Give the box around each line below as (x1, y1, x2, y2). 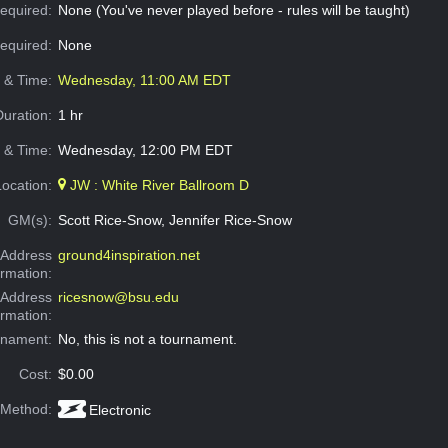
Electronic (88, 402, 151, 419)
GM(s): (8, 212, 53, 229)
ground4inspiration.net (57, 247, 200, 264)
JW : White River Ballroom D (65, 177, 249, 194)
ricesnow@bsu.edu (57, 289, 179, 306)
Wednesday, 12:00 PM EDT (57, 142, 233, 159)
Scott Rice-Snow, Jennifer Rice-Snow (57, 212, 292, 229)
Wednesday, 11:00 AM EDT (57, 72, 231, 89)
